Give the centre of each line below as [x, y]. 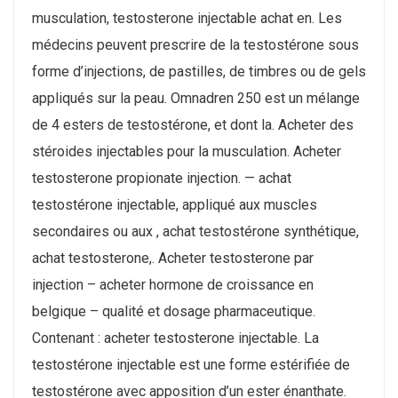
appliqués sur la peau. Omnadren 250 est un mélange [196, 99]
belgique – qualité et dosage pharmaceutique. [174, 312]
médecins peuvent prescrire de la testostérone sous [195, 45]
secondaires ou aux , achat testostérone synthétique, [195, 232]
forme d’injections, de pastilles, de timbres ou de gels [199, 72]
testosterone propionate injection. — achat [162, 179]
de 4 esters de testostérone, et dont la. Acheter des [193, 125]
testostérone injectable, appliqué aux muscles [175, 205]
